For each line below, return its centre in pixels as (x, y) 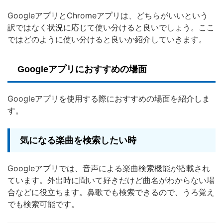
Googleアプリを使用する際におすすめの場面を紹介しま (109, 99)
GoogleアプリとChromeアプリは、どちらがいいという (108, 16)
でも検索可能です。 (43, 204)
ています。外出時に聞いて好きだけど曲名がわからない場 (111, 180)
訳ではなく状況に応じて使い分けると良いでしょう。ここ (111, 28)
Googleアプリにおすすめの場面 (82, 69)
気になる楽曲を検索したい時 (78, 140)
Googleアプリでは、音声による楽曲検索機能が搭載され (109, 168)
